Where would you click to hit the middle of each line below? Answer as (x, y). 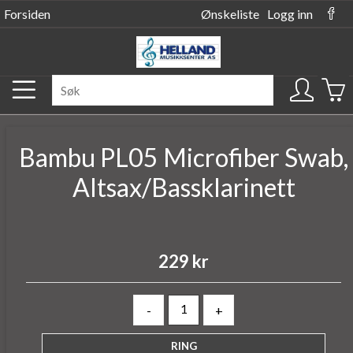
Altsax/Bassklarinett (184, 187)
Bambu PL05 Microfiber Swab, (184, 157)
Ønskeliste (230, 14)
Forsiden (27, 14)
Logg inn (290, 14)
